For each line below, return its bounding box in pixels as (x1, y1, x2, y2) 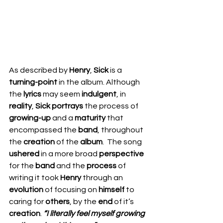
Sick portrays (35, 102, 85, 110)
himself (99, 186, 126, 194)
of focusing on (45, 186, 99, 194)
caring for (9, 198, 45, 206)
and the (56, 162, 87, 170)
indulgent (82, 90, 116, 98)
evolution (9, 186, 45, 194)
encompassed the (9, 126, 78, 134)
